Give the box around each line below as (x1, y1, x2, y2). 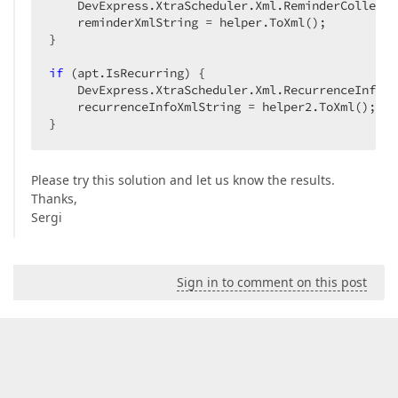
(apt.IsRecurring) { (63, 65, 219, 81)
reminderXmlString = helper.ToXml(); (49, 14, 340, 30)
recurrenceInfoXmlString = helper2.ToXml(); (49, 99, 390, 115)
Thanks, (31, 190, 77, 207)
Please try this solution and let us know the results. (31, 171, 335, 188)
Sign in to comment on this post (177, 274, 367, 291)
